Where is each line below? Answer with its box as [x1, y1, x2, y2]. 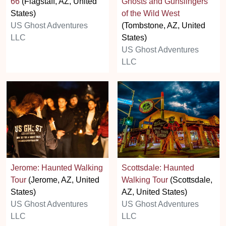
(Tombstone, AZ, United [122, 21, 205, 30]
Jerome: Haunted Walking [11, 163, 103, 172]
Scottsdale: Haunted [122, 163, 194, 172]
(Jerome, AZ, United [26, 175, 99, 184]
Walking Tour [122, 175, 168, 184]
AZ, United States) [122, 187, 187, 196]
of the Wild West [122, 9, 180, 18]
